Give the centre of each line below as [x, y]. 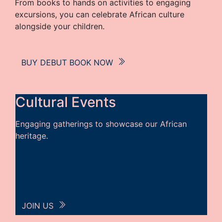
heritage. [32, 136]
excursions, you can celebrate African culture [100, 14]
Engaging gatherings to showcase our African [101, 124]
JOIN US [38, 206]
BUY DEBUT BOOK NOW [67, 62]
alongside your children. [60, 26]
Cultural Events [66, 102]
